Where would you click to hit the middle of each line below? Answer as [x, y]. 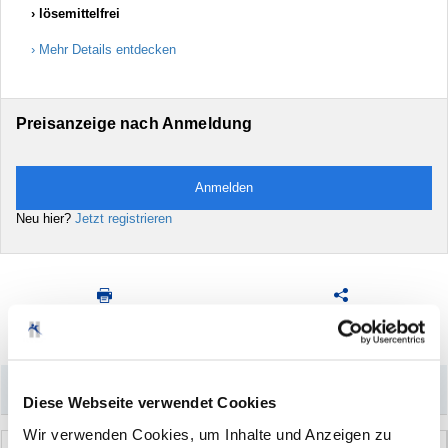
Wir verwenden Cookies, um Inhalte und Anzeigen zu [207, 433]
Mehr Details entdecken [107, 49]
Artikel [340, 321]
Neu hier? [45, 218]
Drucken [103, 321]
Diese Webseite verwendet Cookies [149, 402]
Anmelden [224, 187]
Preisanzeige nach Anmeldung [134, 123]
